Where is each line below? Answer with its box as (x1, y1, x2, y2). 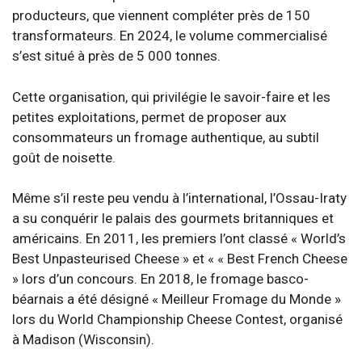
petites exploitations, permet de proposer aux (12, 108, 286, 125)
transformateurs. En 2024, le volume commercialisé (12, 27, 327, 44)
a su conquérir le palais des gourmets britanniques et (12, 210, 334, 226)
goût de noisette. (12, 149, 116, 166)
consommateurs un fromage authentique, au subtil (12, 128, 319, 145)
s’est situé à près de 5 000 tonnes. (12, 48, 221, 64)
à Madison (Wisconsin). (12, 331, 154, 347)
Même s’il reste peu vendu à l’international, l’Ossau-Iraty (12, 190, 347, 206)
